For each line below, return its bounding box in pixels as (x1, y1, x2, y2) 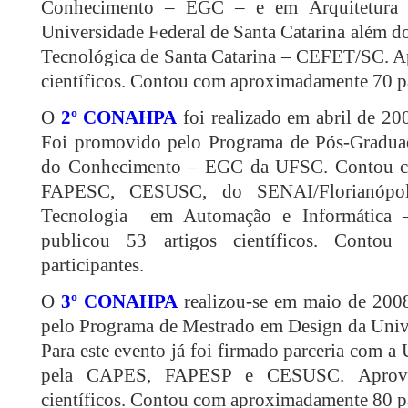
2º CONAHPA (60, 107, 178, 129)
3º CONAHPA (61, 291, 178, 313)
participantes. (41, 254, 144, 277)
